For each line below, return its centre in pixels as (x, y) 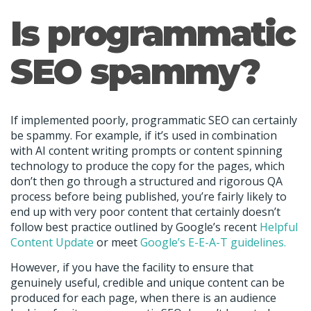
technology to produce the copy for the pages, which (148, 166)
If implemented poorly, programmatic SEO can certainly (154, 120)
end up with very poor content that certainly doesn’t (145, 211)
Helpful (279, 227)
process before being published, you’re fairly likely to (149, 196)
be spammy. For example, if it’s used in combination (144, 135)
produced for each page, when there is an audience (143, 298)
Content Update (52, 242)
